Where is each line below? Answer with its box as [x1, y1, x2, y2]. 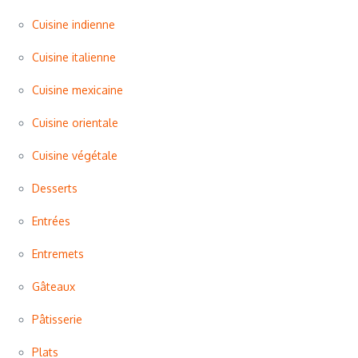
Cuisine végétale [32, 149, 117, 163]
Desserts [32, 181, 78, 196]
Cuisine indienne [32, 18, 115, 32]
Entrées [32, 214, 70, 229]
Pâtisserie [32, 312, 82, 327]
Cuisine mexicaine [32, 83, 123, 97]
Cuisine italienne [32, 50, 116, 65]
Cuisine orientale [32, 116, 118, 130]
